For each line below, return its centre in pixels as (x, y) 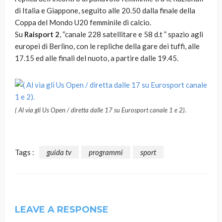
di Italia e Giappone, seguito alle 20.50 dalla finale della (105, 11)
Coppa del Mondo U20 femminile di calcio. (83, 23)
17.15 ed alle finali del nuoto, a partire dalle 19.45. (97, 58)
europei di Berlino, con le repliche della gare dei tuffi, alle (107, 46)
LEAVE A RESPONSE (62, 209)
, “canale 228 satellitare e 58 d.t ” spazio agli (131, 34)
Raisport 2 (42, 34)
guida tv (59, 152)
